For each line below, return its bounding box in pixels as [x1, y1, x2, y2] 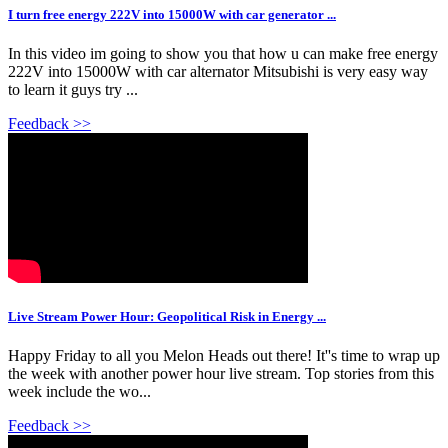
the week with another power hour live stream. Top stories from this [8, 365, 434, 383]
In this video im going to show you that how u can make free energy [8, 44, 438, 62]
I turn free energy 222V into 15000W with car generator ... [8, 6, 336, 22]
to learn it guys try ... [8, 80, 138, 98]
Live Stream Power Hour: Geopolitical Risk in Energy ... [8, 308, 326, 324]
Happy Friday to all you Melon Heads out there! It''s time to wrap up [8, 347, 440, 365]
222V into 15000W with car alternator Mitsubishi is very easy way [8, 62, 428, 80]
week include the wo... [8, 383, 151, 401]
